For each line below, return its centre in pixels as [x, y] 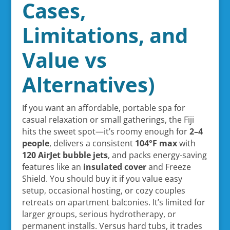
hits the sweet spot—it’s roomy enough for [106, 131]
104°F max [156, 143]
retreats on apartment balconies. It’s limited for [113, 202]
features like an [52, 167]
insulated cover [114, 167]
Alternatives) [88, 84]
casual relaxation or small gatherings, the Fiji [108, 119]
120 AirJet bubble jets [65, 155]
